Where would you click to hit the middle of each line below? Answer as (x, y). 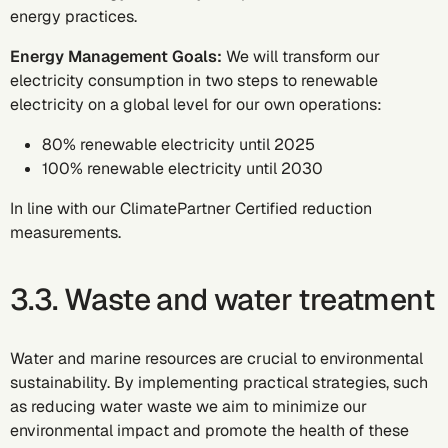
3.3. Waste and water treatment (222, 299)
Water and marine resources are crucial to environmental (216, 358)
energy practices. (73, 16)
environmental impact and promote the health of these (209, 430)
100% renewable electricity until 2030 (182, 168)
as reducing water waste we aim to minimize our (188, 406)
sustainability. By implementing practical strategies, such (219, 382)
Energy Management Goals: (116, 56)
